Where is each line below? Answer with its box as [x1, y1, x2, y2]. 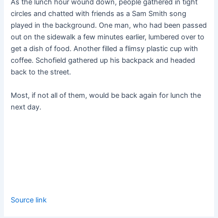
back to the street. [11, 68, 72, 77]
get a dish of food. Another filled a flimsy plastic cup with [11, 44, 199, 54]
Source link [11, 196, 47, 205]
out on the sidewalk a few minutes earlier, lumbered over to [11, 33, 205, 42]
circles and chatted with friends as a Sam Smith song [11, 9, 187, 18]
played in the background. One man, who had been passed [11, 21, 207, 30]
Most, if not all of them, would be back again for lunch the [11, 91, 201, 100]
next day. [11, 102, 42, 111]
